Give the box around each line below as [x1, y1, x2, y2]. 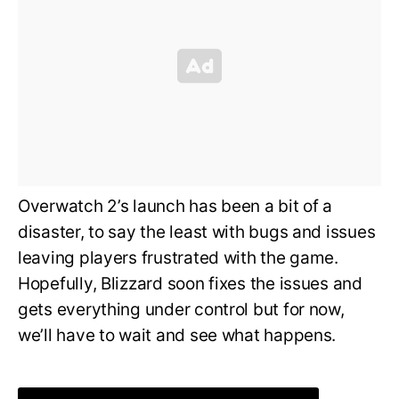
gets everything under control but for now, [18, 299, 345, 321]
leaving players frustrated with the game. [18, 248, 338, 269]
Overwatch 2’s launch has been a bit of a [18, 196, 333, 217]
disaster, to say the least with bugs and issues [18, 222, 376, 243]
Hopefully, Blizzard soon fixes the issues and [18, 273, 362, 295]
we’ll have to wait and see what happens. [18, 325, 340, 346]
